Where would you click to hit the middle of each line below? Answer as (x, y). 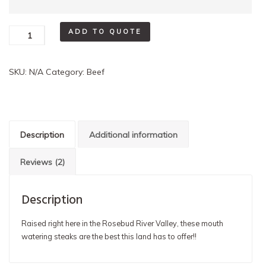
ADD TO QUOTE (105, 32)
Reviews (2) (42, 162)
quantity (24, 64)
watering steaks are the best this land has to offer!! (109, 237)
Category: (66, 72)
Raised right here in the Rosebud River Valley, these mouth (122, 224)
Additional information (133, 134)
